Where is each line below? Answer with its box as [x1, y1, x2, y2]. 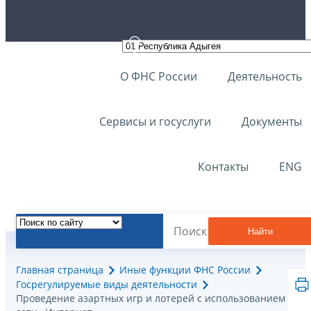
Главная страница [16, 263, 103, 277]
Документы [242, 114, 302, 129]
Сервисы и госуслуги [99, 114, 211, 129]
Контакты [198, 159, 249, 174]
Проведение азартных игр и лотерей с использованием [16, 292, 285, 305]
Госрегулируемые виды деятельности [16, 278, 197, 292]
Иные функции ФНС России [119, 263, 251, 277]
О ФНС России [120, 69, 197, 84]
